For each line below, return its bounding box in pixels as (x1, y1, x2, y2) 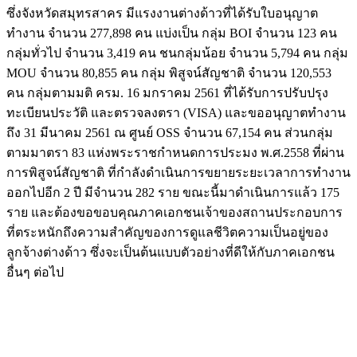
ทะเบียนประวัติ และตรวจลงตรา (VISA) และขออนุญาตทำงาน (6, 105, 346, 120)
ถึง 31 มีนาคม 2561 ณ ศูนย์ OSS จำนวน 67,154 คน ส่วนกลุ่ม (6, 125, 333, 139)
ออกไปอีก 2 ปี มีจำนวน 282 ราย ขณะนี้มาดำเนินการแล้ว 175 (6, 185, 339, 199)
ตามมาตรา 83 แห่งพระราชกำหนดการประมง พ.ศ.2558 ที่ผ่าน (6, 145, 344, 159)
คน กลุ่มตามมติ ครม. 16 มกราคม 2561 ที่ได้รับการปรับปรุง (6, 85, 328, 100)
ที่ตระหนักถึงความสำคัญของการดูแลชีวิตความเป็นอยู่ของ (6, 225, 328, 239)
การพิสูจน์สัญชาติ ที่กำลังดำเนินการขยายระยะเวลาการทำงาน (6, 165, 351, 179)
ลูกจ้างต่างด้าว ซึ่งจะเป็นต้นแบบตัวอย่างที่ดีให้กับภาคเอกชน (6, 245, 335, 259)
